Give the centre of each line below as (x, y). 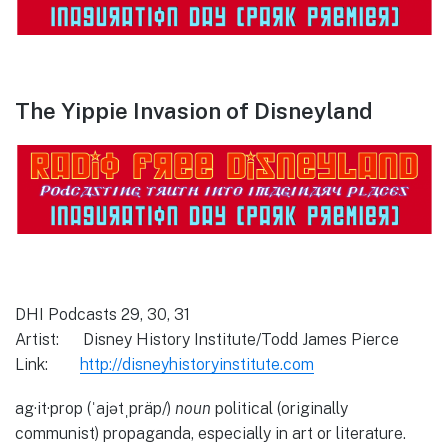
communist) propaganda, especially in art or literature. (210, 434)
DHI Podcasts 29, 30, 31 (102, 315)
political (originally (281, 409)
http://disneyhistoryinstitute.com (197, 365)
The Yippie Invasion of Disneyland (194, 111)
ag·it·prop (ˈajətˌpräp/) (95, 409)
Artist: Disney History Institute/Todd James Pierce (207, 340)
